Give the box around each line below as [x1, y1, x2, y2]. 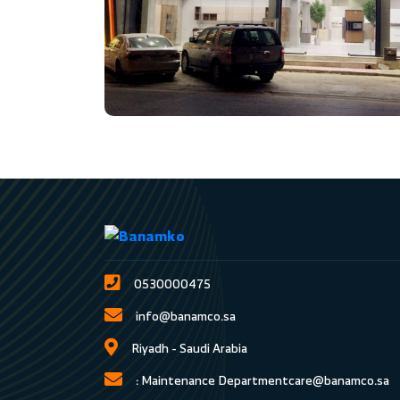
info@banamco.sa [136, 304, 236, 327]
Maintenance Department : [141, 368, 288, 391]
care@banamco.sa [288, 368, 389, 391]
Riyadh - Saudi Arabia [131, 336, 247, 359]
